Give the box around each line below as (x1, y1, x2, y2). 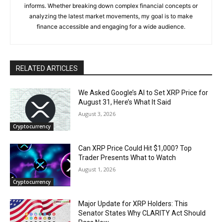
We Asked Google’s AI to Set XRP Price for (78, 89, 209, 97)
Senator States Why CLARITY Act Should (78, 209, 206, 217)
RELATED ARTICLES (16, 64, 78, 73)
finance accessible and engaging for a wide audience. (37, 23, 185, 31)
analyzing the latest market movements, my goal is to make (29, 12, 193, 20)
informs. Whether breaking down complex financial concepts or (24, 2, 198, 10)
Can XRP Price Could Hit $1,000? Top (78, 144, 192, 152)
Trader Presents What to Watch (78, 153, 176, 162)
